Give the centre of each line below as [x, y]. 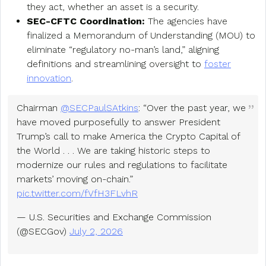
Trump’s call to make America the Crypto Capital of [128, 136]
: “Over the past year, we [192, 107]
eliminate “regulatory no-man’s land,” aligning [123, 49]
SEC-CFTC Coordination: [86, 21]
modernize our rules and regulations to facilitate [122, 164]
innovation [49, 78]
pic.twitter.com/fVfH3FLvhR [77, 193]
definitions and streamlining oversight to [115, 64]
